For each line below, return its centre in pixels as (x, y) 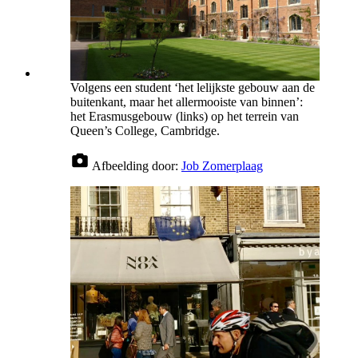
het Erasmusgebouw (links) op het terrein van (185, 117)
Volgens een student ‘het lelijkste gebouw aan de (193, 88)
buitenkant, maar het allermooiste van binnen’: (187, 102)
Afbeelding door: (137, 166)
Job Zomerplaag (222, 166)
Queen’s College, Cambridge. (145, 131)
